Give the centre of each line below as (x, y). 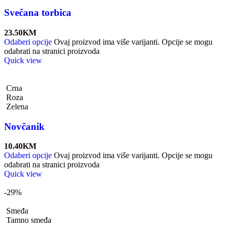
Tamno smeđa (29, 220)
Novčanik (24, 126)
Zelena (17, 106)
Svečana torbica (38, 13)
